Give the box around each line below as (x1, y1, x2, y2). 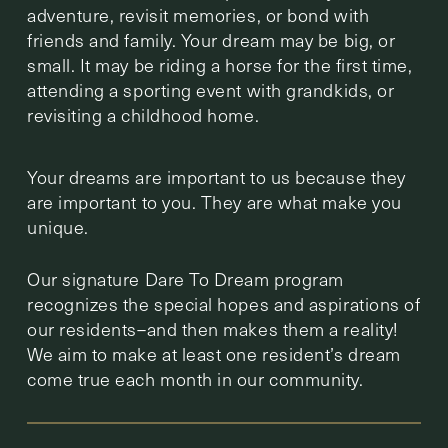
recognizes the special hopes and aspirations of (27, 292, 421, 317)
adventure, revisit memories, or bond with (27, 3, 370, 28)
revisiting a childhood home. (27, 103, 260, 128)
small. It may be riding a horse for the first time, (27, 53, 413, 78)
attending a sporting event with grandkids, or (27, 78, 395, 103)
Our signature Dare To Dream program (27, 267, 344, 292)
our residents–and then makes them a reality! (27, 317, 399, 342)
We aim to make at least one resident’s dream (27, 342, 401, 367)
